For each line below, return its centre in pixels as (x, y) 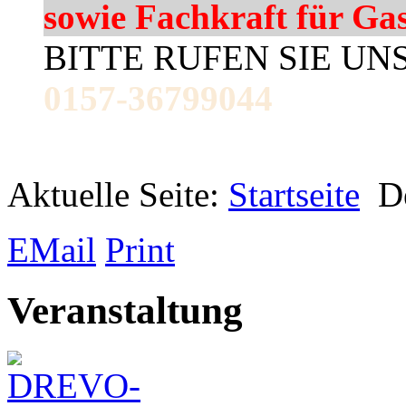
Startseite (294, 194)
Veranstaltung (130, 310)
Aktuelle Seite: (118, 194)
